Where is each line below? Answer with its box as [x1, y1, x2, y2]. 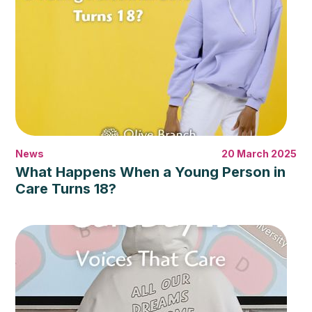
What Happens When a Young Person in [15, 164, 286, 180]
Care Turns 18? [15, 180, 117, 197]
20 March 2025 [221, 148, 297, 159]
